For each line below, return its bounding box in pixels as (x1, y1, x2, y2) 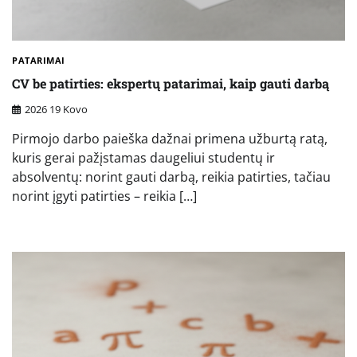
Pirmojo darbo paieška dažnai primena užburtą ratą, (12, 130, 328, 148)
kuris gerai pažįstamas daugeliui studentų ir (12, 149, 275, 167)
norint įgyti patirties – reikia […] (12, 187, 197, 206)
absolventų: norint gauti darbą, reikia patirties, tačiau (12, 168, 331, 186)
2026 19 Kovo (25, 102, 88, 117)
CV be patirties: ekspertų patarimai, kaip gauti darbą (12, 74, 329, 92)
